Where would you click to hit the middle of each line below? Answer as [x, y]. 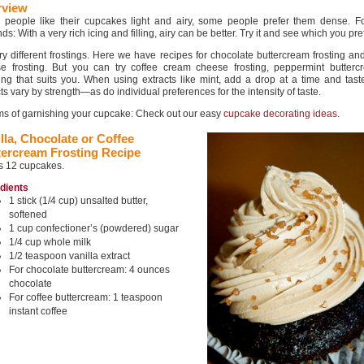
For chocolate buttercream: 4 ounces [89, 270]
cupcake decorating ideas [280, 114]
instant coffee [38, 311]
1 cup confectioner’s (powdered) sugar [94, 228]
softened [28, 214]
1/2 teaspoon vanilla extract [69, 256]
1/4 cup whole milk [50, 242]
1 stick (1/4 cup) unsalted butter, [78, 201]
